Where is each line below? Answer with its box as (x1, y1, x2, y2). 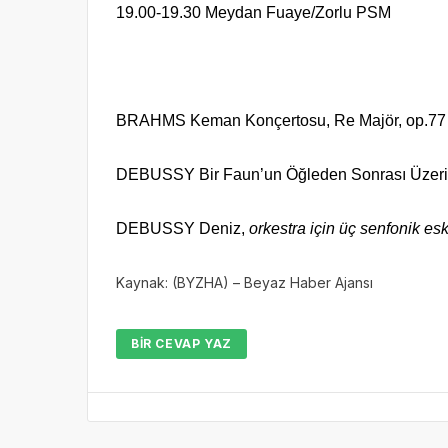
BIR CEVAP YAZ (131, 336, 232, 351)
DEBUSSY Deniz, (116, 220, 249, 237)
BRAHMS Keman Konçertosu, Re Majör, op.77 (116, 112, 446, 129)
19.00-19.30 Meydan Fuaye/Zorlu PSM (116, 4, 391, 21)
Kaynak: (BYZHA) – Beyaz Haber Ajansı (116, 274, 373, 291)
